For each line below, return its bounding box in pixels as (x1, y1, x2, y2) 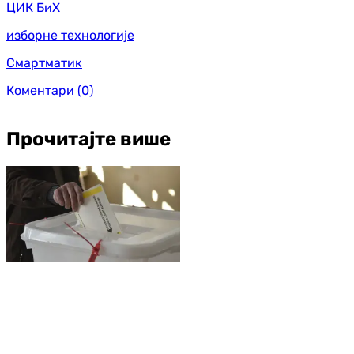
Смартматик (6, 55, 82, 70)
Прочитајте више (6, 128, 171, 151)
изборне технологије (6, 27, 134, 43)
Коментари (6, 82, 74, 98)
